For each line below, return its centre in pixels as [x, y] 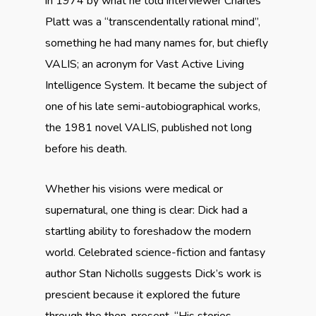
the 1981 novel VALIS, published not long [148, 128]
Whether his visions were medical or [134, 189]
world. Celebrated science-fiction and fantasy [155, 253]
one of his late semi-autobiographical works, [153, 107]
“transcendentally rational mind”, [181, 22]
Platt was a [73, 22]
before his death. [86, 149]
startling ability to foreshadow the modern [148, 231]
